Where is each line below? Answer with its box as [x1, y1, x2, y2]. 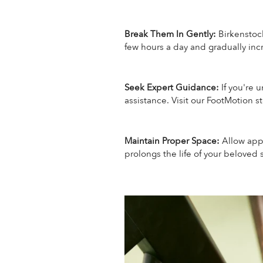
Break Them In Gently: [124, 28, 216, 40]
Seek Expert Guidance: [124, 81, 219, 93]
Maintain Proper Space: [124, 134, 220, 147]
